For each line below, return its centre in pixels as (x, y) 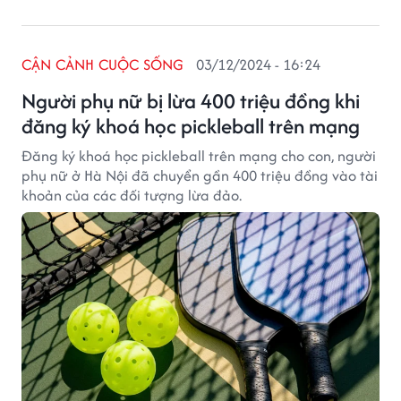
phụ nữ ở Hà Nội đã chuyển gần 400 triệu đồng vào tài (200, 175)
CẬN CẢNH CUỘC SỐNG (103, 64)
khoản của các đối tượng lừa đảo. (132, 195)
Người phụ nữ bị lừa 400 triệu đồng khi (191, 101)
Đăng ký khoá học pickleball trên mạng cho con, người (199, 156)
